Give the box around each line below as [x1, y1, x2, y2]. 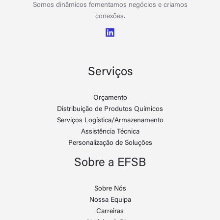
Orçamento [93, 94, 127, 102]
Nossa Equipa [89, 196, 131, 204]
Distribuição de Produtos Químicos [57, 106, 163, 113]
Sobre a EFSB [74, 157, 146, 169]
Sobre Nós [94, 185, 126, 192]
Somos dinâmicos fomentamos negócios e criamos [32, 1, 188, 9]
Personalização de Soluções [68, 139, 152, 147]
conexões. [95, 13, 125, 20]
